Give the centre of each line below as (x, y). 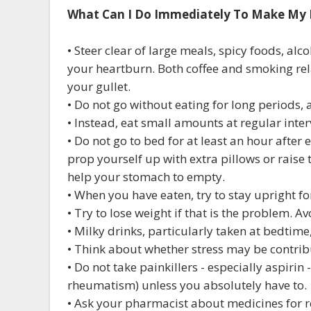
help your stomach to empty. (146, 177)
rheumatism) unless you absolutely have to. (187, 285)
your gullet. (99, 86)
